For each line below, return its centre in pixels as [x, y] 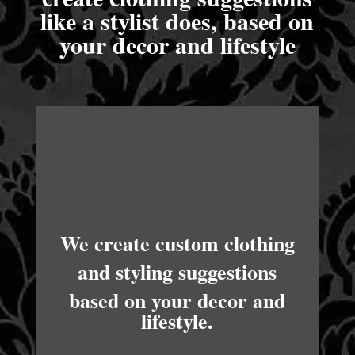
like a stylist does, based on [177, 21]
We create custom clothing [177, 244]
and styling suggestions [177, 272]
